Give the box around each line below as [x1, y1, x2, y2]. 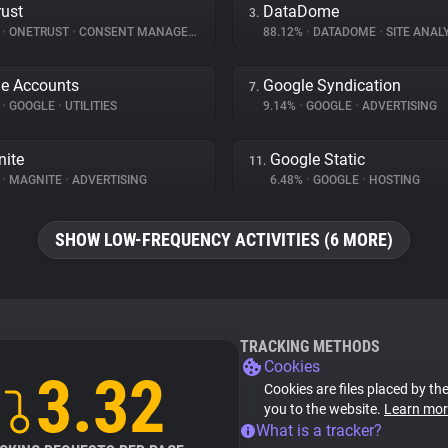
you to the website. [264, 401, 384, 417]
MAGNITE [6, 173, 65, 187]
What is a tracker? [256, 421, 382, 440]
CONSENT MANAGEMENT [76, 25, 188, 39]
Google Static [270, 150, 365, 169]
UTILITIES [62, 99, 117, 113]
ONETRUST [6, 25, 72, 39]
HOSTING [366, 173, 420, 187]
